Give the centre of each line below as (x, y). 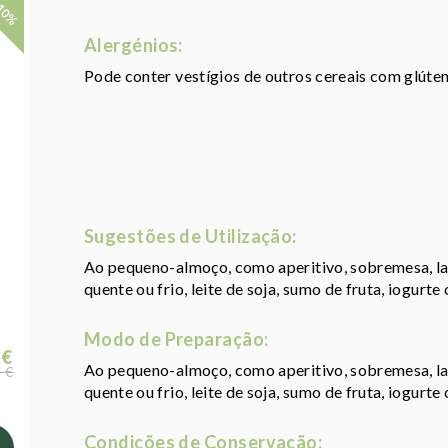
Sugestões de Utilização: (190, 236)
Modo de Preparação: (176, 339)
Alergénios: (133, 45)
